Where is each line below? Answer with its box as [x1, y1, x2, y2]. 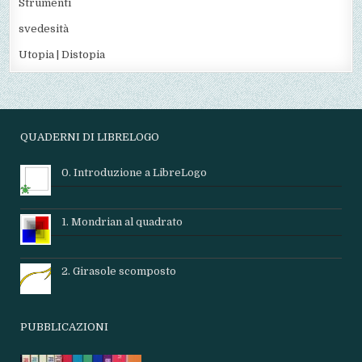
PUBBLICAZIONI [20, 321, 109, 334]
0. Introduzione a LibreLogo [61, 166, 208, 179]
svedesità [19, 23, 69, 36]
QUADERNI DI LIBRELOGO [20, 131, 160, 144]
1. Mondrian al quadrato [61, 216, 183, 229]
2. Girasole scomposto [61, 265, 177, 278]
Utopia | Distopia [19, 48, 106, 61]
